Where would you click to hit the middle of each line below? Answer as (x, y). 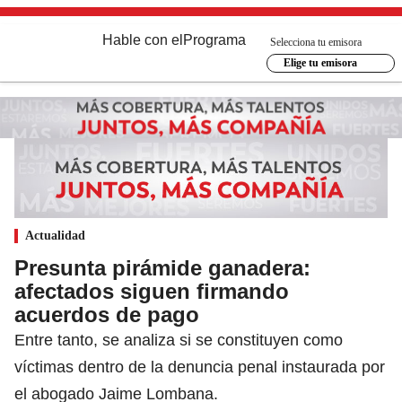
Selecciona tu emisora (316, 42)
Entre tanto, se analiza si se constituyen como (179, 340)
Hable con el (143, 40)
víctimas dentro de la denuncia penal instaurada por (200, 367)
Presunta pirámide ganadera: (162, 267)
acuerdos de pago (107, 314)
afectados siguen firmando (152, 291)
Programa (214, 40)
